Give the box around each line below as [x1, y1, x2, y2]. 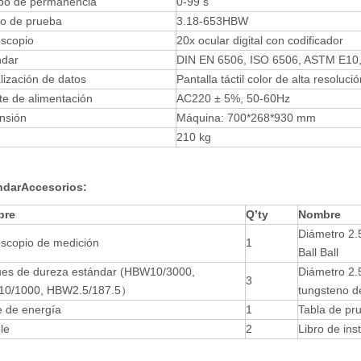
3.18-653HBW [176, 15, 248, 27]
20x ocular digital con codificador [176, 34, 343, 47]
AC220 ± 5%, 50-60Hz [176, 92, 290, 105]
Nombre [298, 208, 341, 221]
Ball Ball [298, 246, 338, 259]
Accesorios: [21, 180, 87, 193]
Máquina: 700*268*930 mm [176, 111, 316, 124]
